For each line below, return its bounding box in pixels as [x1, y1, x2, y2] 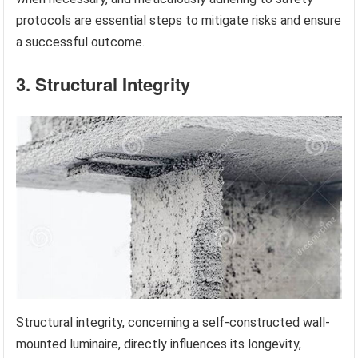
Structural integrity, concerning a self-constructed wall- [16, 314, 331, 330]
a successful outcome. [16, 34, 145, 50]
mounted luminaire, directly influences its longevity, [16, 336, 302, 352]
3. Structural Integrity [16, 70, 191, 97]
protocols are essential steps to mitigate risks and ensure [16, 12, 342, 28]
